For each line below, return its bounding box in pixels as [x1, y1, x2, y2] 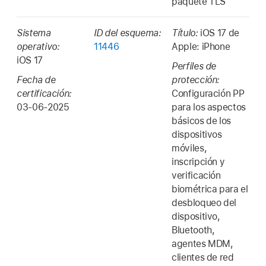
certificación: [17, 87, 72, 99]
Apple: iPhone [172, 41, 230, 53]
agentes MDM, [172, 237, 233, 249]
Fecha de [17, 74, 56, 85]
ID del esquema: [94, 27, 161, 39]
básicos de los [172, 115, 232, 126]
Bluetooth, [172, 224, 215, 236]
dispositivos [172, 128, 222, 140]
